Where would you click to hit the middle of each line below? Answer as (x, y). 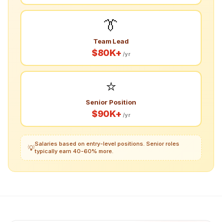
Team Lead (111, 41)
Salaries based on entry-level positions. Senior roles (107, 144)
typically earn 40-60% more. (74, 151)
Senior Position (111, 102)
